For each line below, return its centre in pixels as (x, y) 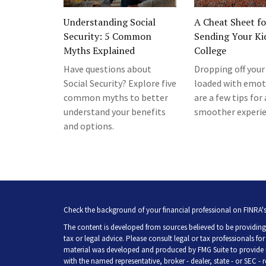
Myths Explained (99, 51)
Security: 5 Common (107, 37)
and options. (89, 126)
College (210, 51)
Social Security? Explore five (120, 83)
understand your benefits (115, 112)
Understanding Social (110, 22)
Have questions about (107, 69)
